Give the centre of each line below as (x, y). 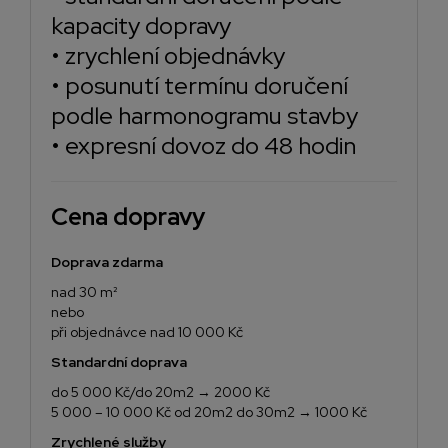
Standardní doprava (119, 362)
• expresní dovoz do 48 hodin (203, 146)
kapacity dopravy (141, 26)
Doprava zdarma (107, 262)
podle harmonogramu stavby (204, 116)
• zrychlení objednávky (168, 56)
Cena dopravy (128, 217)
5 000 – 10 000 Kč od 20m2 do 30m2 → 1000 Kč (209, 412)
